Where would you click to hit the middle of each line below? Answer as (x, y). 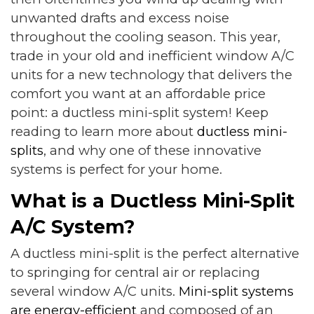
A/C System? (73, 226)
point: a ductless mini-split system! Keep (139, 113)
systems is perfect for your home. (116, 170)
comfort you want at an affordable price (138, 94)
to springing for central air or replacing (135, 272)
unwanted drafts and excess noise (120, 18)
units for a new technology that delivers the (151, 75)
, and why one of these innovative (152, 151)
